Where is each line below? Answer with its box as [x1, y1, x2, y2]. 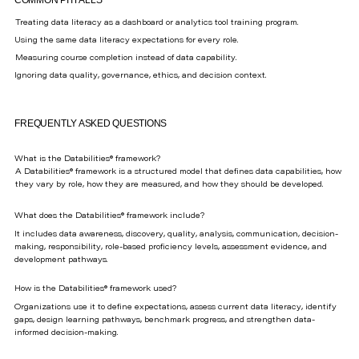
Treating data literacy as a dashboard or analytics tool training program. [14, 19, 298, 28]
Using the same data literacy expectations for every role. [14, 37, 238, 46]
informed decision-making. [14, 329, 119, 337]
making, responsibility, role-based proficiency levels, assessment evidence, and [14, 243, 328, 252]
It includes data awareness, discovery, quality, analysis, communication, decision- [14, 230, 339, 239]
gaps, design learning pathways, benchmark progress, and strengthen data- [14, 316, 316, 325]
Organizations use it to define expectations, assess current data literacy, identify [14, 303, 337, 312]
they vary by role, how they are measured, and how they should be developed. [14, 180, 323, 189]
